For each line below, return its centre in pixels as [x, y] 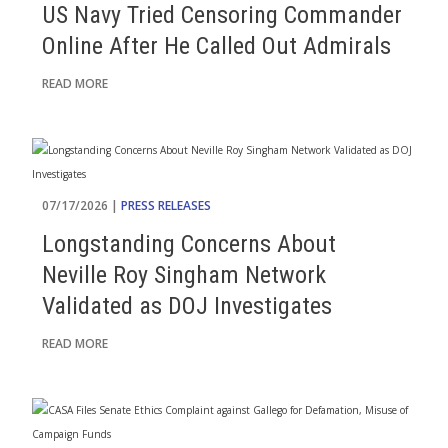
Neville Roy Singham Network [184, 275]
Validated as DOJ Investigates [187, 306]
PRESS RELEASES [166, 205]
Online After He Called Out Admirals [216, 46]
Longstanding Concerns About [189, 244]
